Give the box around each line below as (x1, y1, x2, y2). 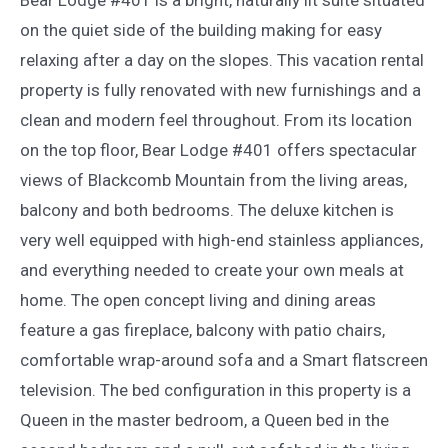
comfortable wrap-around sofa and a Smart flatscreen (20, 349, 428, 370)
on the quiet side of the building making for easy (20, 19, 382, 40)
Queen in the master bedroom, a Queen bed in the (20, 409, 389, 430)
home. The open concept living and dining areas (20, 289, 376, 310)
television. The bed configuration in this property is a (20, 379, 411, 400)
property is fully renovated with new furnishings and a (20, 79, 421, 100)
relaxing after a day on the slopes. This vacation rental (20, 49, 424, 70)
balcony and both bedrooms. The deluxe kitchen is (20, 199, 394, 220)
